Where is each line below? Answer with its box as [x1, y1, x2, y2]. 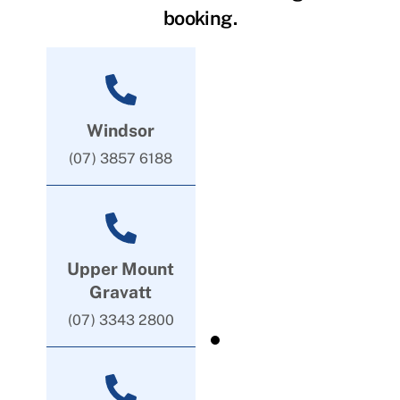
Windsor [87, 121, 155, 141]
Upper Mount [67, 259, 175, 279]
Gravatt [89, 282, 153, 303]
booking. [163, 5, 237, 29]
